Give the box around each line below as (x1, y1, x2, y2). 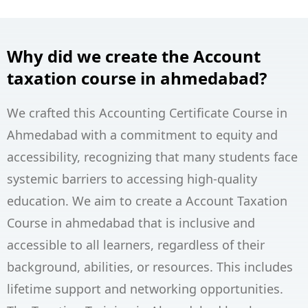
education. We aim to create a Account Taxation (7, 192, 287, 210)
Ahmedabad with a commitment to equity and (7, 126, 278, 144)
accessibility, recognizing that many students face (7, 148, 298, 166)
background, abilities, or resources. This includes (7, 258, 293, 276)
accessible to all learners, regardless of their (7, 236, 265, 254)
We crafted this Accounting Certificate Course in (7, 104, 287, 122)
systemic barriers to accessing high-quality (7, 170, 257, 188)
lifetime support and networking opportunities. (7, 280, 283, 298)
